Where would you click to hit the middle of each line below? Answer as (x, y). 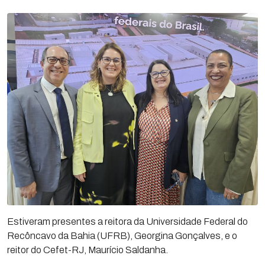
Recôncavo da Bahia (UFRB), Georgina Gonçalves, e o (122, 235)
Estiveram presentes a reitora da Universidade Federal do (127, 221)
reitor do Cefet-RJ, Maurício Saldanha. (88, 250)
